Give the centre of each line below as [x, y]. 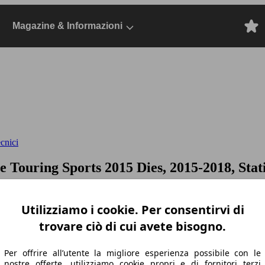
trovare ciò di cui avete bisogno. [132, 226]
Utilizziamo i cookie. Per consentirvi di [132, 209]
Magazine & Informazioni [67, 26]
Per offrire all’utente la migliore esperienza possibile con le [132, 253]
